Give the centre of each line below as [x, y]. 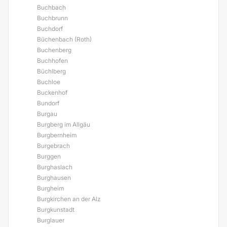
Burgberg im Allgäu [64, 124]
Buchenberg [54, 50]
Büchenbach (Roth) [64, 39]
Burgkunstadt [56, 210]
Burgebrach [53, 146]
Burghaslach [55, 167]
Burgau [47, 114]
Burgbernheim [57, 135]
